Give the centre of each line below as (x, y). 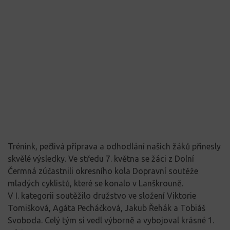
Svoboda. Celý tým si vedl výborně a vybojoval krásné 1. (111, 220)
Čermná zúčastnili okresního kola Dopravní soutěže (103, 171)
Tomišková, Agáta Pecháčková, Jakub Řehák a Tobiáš (107, 208)
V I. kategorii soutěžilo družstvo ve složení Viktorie (102, 195)
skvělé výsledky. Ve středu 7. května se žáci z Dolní (101, 158)
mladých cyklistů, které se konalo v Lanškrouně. (95, 183)
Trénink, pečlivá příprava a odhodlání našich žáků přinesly (114, 146)
